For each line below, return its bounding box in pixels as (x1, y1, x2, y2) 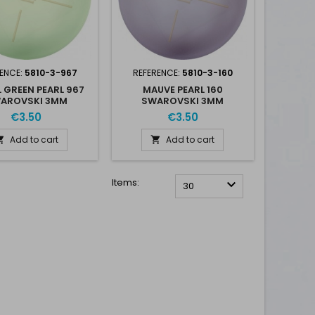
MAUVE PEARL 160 (142, 82, 223, 96)
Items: (111, 175, 139, 189)
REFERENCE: (132, 66, 182, 79)
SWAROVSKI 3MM (141, 94, 224, 108)
